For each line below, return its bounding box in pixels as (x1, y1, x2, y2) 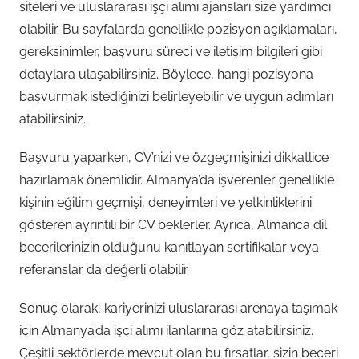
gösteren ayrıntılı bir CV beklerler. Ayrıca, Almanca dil (19, 217, 327, 232)
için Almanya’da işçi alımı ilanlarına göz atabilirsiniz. (19, 323, 313, 338)
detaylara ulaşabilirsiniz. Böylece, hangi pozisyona (19, 67, 313, 82)
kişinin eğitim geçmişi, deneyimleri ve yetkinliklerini (19, 195, 312, 210)
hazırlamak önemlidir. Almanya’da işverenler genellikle (19, 172, 334, 188)
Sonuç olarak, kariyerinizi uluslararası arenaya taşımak (19, 301, 337, 316)
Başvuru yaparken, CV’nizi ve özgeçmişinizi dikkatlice (19, 150, 329, 165)
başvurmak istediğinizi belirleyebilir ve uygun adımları (19, 89, 333, 104)
